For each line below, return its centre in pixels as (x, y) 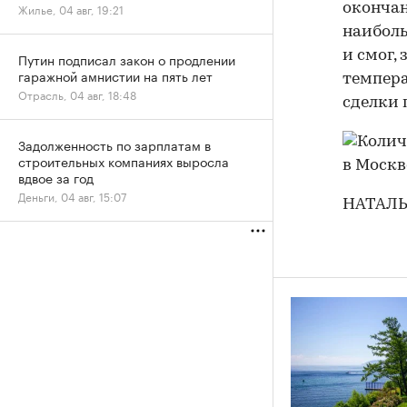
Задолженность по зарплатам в (114, 144)
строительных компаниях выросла (124, 161)
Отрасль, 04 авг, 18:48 (77, 94)
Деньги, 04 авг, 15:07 (72, 196)
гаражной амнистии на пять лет (115, 75)
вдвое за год (56, 177)
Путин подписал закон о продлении (127, 59)
